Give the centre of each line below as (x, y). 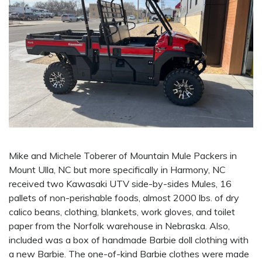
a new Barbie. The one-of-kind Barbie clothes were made (129, 254)
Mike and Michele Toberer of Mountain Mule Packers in (123, 156)
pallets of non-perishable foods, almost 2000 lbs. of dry (124, 198)
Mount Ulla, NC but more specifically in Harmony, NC (117, 170)
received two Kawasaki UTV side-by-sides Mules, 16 (120, 184)
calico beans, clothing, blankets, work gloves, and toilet (122, 212)
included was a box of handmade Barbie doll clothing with (129, 240)
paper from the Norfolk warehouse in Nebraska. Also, (119, 226)
